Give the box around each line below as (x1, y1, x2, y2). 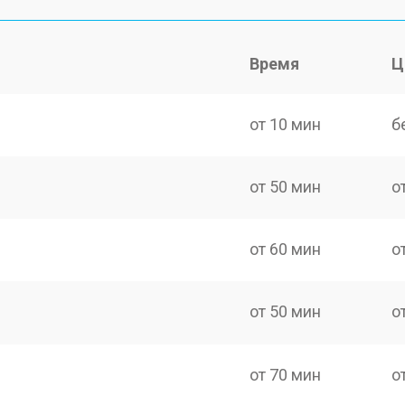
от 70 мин (250, 364, 322, 384)
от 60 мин (250, 240, 322, 259)
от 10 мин (250, 114, 322, 134)
